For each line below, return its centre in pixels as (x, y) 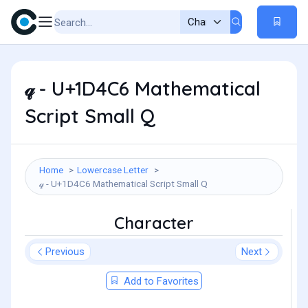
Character (154, 223)
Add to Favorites (159, 281)
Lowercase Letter (113, 170)
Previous (65, 252)
